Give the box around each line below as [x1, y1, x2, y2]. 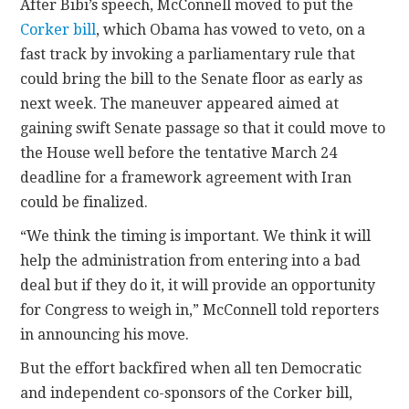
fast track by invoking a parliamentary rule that [20, 46, 356, 64]
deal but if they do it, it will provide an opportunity [20, 277, 376, 295]
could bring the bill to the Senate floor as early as [20, 70, 363, 89]
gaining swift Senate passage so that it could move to [20, 120, 386, 138]
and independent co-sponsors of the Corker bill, [20, 384, 353, 403]
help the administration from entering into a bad [20, 252, 362, 270]
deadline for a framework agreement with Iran [20, 169, 352, 187]
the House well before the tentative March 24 [20, 144, 338, 163]
